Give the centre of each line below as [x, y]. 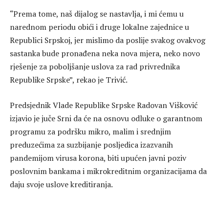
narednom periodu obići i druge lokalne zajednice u [99, 27]
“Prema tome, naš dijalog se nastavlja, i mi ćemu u [97, 14]
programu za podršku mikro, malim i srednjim [90, 131]
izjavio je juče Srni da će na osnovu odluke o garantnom [106, 118]
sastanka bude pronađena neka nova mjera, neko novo [105, 54]
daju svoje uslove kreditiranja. [61, 184]
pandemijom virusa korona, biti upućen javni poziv [98, 158]
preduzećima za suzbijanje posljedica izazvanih [91, 144]
